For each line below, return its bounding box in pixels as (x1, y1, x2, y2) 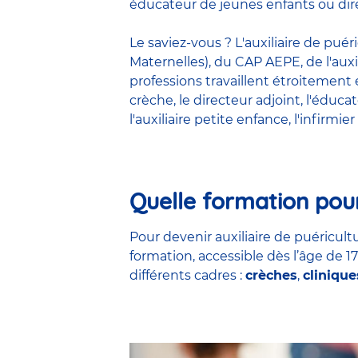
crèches (245, 267, 297, 283)
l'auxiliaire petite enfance (129, 111, 288, 127)
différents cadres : (129, 267, 245, 283)
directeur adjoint (193, 92, 300, 108)
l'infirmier (294, 111, 355, 127)
